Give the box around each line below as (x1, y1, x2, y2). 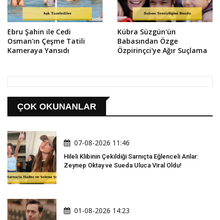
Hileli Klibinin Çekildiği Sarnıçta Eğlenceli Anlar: (64, 153, 198, 161)
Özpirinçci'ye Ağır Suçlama (117, 46, 207, 55)
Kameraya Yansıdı (7, 46, 69, 55)
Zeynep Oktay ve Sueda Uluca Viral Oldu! (64, 162, 182, 169)
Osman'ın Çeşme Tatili (7, 36, 85, 46)
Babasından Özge (117, 36, 178, 46)
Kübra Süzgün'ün (117, 27, 176, 37)
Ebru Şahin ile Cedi (7, 27, 71, 37)
